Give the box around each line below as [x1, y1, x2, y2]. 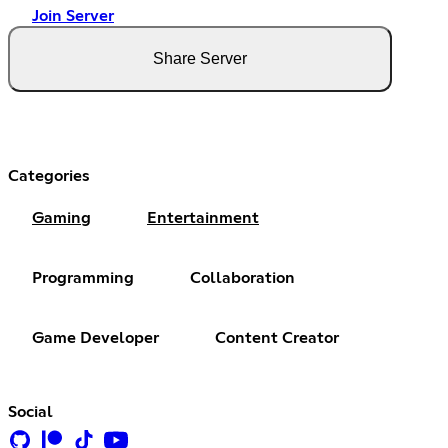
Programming [32, 270, 134, 287]
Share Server [153, 50, 247, 68]
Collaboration [190, 270, 295, 287]
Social [8, 404, 53, 421]
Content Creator [215, 330, 339, 347]
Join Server [32, 8, 114, 25]
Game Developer [32, 330, 159, 347]
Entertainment [147, 210, 259, 227]
